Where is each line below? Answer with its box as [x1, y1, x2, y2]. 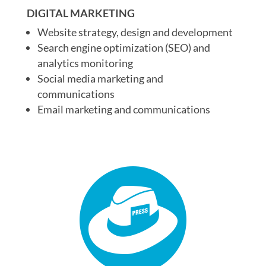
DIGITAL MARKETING [26, 7, 135, 20]
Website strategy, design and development [37, 26, 233, 39]
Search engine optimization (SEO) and [37, 41, 210, 54]
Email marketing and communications [37, 103, 210, 116]
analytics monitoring [37, 56, 133, 69]
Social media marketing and [37, 72, 163, 85]
